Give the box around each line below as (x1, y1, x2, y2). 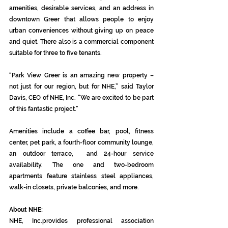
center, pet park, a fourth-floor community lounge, (9, 139, 154, 146)
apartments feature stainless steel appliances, (9, 173, 154, 180)
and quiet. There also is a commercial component (9, 38, 154, 45)
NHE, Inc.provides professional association (9, 217, 154, 224)
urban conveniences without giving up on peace (9, 27, 154, 34)
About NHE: (9, 206, 43, 213)
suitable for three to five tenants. (9, 49, 102, 56)
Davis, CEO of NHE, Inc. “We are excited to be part (9, 94, 154, 101)
